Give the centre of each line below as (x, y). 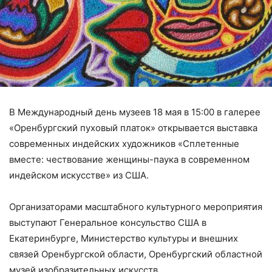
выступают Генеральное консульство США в (108, 223)
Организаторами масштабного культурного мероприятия (136, 207)
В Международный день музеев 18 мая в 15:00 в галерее (135, 112)
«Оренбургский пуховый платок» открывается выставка (133, 128)
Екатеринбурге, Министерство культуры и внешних (124, 238)
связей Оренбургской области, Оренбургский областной (136, 254)
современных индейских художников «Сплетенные (124, 144)
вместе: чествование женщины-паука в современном (129, 159)
